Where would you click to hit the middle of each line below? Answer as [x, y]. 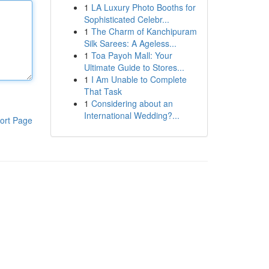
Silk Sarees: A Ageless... [130, 43]
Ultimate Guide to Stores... [134, 67]
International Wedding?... [131, 115]
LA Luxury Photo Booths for [143, 7]
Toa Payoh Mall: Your [131, 55]
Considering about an [132, 103]
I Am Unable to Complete [139, 79]
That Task [103, 91]
